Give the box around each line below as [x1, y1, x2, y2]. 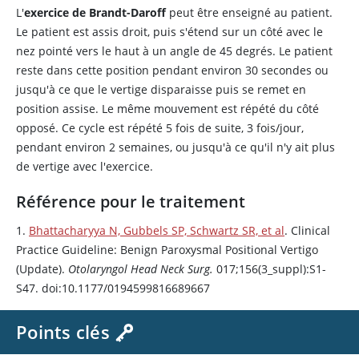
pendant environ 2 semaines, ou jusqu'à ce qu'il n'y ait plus [16, 139, 335, 155]
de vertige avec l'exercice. [16, 159, 153, 174]
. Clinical [284, 223, 330, 238]
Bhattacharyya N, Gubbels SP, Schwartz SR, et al [29, 223, 284, 238]
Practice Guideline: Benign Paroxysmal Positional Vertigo [16, 242, 318, 257]
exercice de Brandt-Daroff [24, 5, 166, 20]
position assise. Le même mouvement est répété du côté [16, 101, 319, 116]
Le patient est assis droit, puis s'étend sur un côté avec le [16, 24, 323, 39]
